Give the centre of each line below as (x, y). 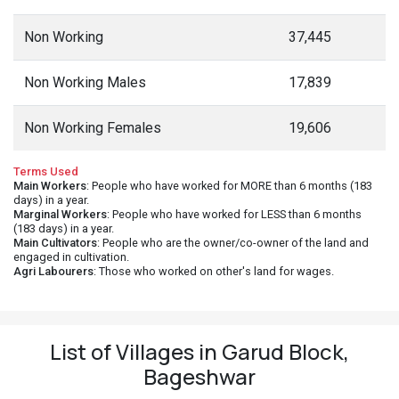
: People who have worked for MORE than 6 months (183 (229, 186)
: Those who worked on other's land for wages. (214, 271)
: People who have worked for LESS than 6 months (234, 214)
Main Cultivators (55, 243)
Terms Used (46, 171)
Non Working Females (93, 128)
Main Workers (50, 186)
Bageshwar (199, 376)
